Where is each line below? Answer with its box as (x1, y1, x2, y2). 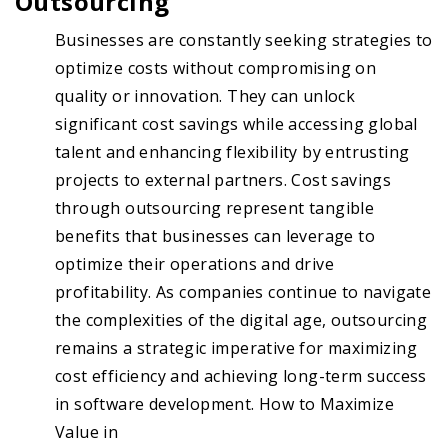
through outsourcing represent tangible (55, 197, 375, 220)
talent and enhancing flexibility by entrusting (55, 141, 410, 164)
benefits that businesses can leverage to (55, 225, 375, 248)
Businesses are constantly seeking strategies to (55, 29, 433, 52)
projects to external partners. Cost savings (55, 169, 392, 192)
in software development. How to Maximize (55, 393, 394, 416)
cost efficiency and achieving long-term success (55, 365, 427, 388)
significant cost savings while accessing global (55, 113, 418, 136)
